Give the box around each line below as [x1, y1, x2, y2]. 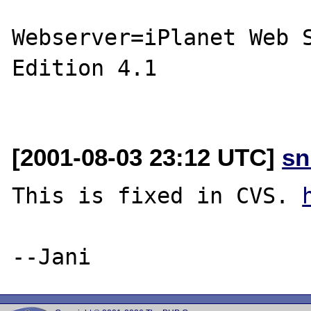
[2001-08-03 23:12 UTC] [12, 143, 283, 171]
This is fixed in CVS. [12, 183, 303, 208]
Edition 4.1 [12, 55, 158, 81]
